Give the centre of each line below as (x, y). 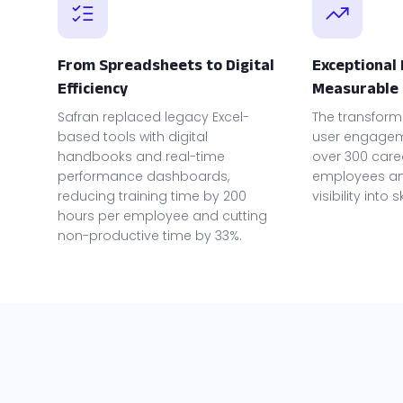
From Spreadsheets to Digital (166, 64)
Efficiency (93, 88)
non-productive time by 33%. (150, 235)
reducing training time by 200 (152, 196)
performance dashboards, (143, 176)
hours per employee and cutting (162, 215)
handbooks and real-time (141, 156)
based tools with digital (133, 136)
